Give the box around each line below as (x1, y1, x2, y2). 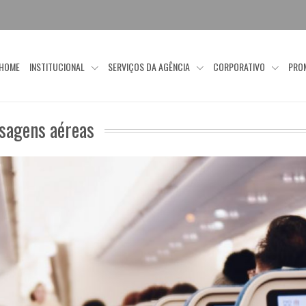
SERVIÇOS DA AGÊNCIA (108, 59, 193, 74)
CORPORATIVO (213, 59, 268, 74)
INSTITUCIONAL (29, 59, 87, 74)
